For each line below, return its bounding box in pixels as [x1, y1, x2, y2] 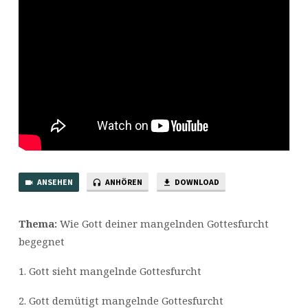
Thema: [18, 217, 57, 231]
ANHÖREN [104, 177, 143, 188]
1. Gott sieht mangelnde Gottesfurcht [18, 263, 201, 278]
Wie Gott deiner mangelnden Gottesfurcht [56, 217, 269, 231]
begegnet [18, 234, 65, 249]
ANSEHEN [35, 177, 73, 188]
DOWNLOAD [173, 177, 219, 188]
